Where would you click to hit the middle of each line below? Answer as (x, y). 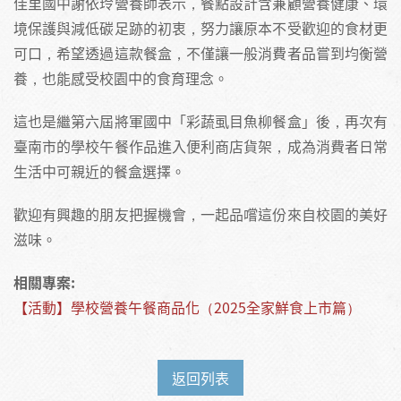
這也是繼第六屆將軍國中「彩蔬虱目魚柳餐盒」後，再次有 (200, 121)
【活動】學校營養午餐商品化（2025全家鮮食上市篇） (187, 307)
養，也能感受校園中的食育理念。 (121, 78)
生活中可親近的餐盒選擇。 (99, 171)
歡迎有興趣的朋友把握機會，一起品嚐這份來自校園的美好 (200, 214)
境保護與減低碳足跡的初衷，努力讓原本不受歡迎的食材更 (200, 28)
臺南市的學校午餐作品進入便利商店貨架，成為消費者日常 (200, 146)
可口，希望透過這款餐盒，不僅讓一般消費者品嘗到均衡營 (200, 53)
